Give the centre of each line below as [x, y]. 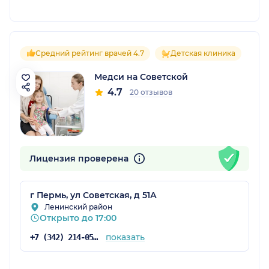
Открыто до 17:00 [78, 218]
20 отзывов [151, 92]
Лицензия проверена [80, 158]
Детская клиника [203, 53]
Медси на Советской [141, 77]
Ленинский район [78, 207]
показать [125, 237]
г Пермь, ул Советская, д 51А [93, 195]
